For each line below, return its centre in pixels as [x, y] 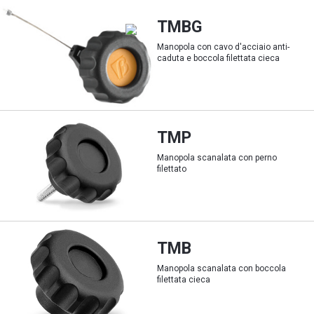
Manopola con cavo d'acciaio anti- [223, 47]
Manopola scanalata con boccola [221, 268]
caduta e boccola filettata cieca [218, 58]
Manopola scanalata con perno [217, 158]
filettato [172, 169]
